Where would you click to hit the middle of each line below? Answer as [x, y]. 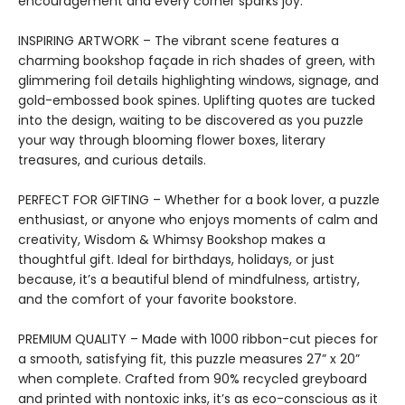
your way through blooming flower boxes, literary [172, 140]
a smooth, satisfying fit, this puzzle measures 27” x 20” [189, 359]
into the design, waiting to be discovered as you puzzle [191, 120]
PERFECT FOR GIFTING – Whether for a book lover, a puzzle [199, 200]
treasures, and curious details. [112, 160]
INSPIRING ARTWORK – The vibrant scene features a [179, 41]
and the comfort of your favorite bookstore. [157, 299]
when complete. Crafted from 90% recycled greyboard [193, 379]
